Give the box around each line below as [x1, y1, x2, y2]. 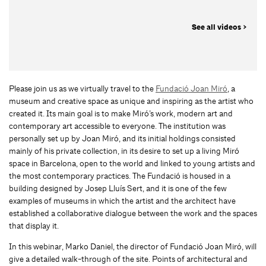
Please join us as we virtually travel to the [9, 83, 156, 94]
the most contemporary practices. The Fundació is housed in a [9, 170, 230, 182]
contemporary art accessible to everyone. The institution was [9, 121, 226, 132]
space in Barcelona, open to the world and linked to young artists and [9, 158, 255, 169]
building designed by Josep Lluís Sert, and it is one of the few [9, 183, 227, 194]
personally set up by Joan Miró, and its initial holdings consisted [9, 133, 236, 144]
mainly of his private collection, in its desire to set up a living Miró [9, 145, 239, 157]
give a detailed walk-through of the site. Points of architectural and [9, 254, 248, 265]
